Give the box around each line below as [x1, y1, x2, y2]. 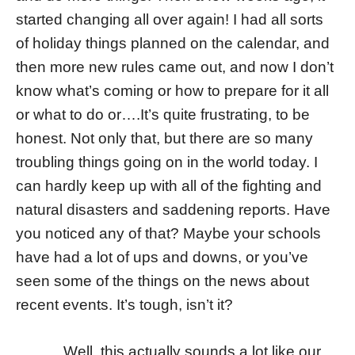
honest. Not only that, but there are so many [16, 130, 313, 147]
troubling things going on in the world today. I [16, 154, 318, 171]
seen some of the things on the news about [16, 273, 309, 290]
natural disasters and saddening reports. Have [16, 201, 330, 219]
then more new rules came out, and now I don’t [16, 59, 334, 76]
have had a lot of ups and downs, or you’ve [16, 249, 308, 266]
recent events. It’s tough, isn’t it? [16, 296, 233, 314]
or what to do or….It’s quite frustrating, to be [16, 106, 310, 124]
